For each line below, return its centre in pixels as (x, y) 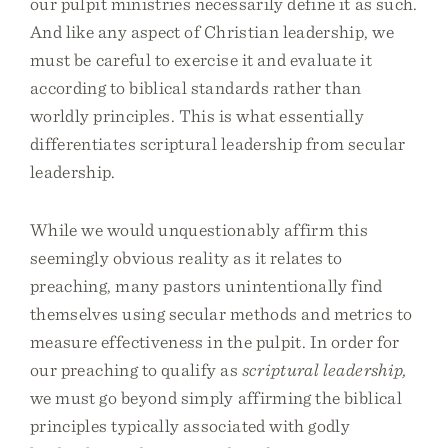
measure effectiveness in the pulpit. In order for (215, 341)
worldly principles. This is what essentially (197, 115)
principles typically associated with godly (190, 425)
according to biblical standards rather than (196, 87)
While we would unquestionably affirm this (199, 229)
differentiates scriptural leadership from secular (218, 143)
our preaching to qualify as (136, 369)
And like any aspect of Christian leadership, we (212, 31)
